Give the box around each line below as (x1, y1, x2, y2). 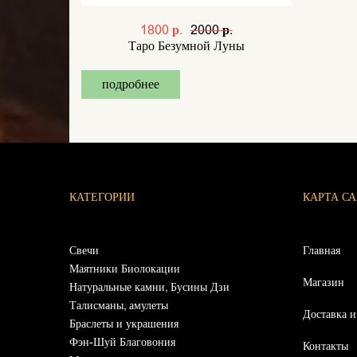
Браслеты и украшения (69, 317, 178, 331)
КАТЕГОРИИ (69, 190, 135, 204)
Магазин (302, 276, 344, 289)
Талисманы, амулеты (69, 299, 168, 312)
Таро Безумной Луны (127, 38, 245, 53)
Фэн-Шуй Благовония (69, 335, 175, 349)
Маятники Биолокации (69, 262, 180, 276)
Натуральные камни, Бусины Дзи (69, 280, 229, 294)
